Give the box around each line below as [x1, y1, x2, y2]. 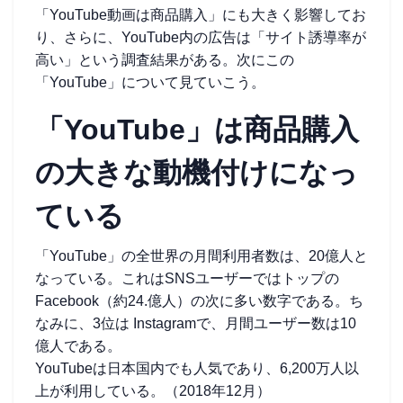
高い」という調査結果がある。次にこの [35, 52, 294, 67]
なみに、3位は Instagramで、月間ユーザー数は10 [35, 316, 356, 331]
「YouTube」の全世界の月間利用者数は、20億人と [35, 248, 368, 264]
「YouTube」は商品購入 [35, 113, 359, 146]
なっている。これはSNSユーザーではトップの [35, 271, 339, 286]
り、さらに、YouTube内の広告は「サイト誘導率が [35, 30, 366, 45]
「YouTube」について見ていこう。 [35, 75, 265, 90]
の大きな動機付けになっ [35, 157, 358, 189]
